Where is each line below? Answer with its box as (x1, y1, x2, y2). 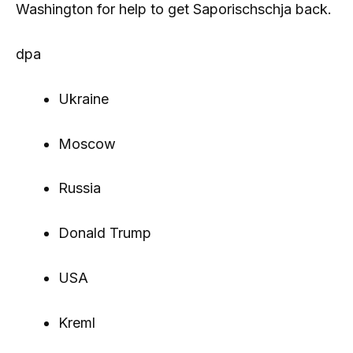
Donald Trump (58, 225, 151, 242)
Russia (58, 180, 101, 197)
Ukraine (58, 90, 109, 107)
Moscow (58, 135, 116, 152)
